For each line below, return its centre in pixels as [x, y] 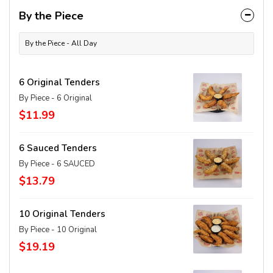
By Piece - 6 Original [55, 98]
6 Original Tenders [59, 82]
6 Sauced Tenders [58, 148]
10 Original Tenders [62, 214]
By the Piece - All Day [61, 43]
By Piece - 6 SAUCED [57, 164]
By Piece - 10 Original [58, 230]
